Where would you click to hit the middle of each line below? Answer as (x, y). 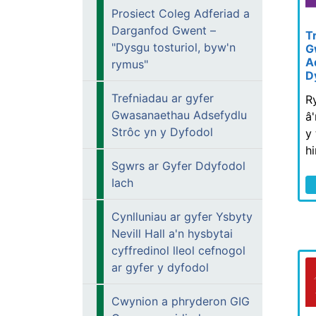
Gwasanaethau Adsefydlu (179, 115)
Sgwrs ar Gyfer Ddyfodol (178, 166)
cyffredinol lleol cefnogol (178, 250)
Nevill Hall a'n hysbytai (172, 233)
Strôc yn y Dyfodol (162, 132)
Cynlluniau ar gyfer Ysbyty (182, 217)
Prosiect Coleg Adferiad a (181, 13)
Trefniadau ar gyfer (163, 98)
